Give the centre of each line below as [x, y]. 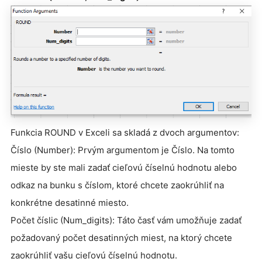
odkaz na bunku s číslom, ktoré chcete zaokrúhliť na [117, 185]
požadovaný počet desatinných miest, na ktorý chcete [121, 237]
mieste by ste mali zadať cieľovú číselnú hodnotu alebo [124, 167]
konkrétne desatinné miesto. [70, 202]
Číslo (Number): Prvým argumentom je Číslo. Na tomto [123, 150]
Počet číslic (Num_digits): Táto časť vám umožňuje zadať [126, 220]
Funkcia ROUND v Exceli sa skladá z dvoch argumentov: [125, 132]
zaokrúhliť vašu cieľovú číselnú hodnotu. [94, 255]
